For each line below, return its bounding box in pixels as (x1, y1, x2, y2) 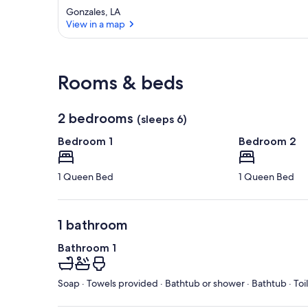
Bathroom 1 (58, 241, 116, 255)
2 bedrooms (58, 110, 133, 127)
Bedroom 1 (58, 135, 113, 148)
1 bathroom (58, 217, 128, 234)
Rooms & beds (58, 71, 184, 95)
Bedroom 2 (238, 135, 296, 148)
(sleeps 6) (137, 113, 187, 126)
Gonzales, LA (66, 5, 120, 19)
